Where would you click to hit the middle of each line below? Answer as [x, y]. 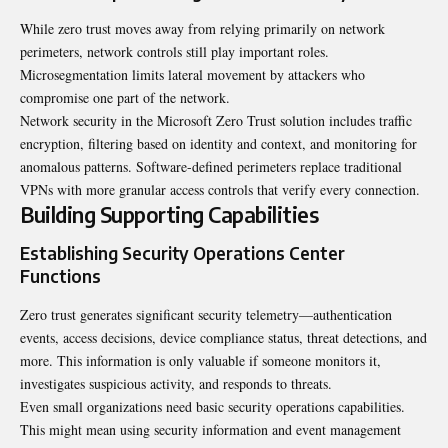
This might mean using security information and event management [210, 429]
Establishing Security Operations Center [182, 253]
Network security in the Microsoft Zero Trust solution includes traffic [216, 121]
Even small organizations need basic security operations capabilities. [212, 406]
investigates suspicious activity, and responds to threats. [176, 383]
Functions [60, 276]
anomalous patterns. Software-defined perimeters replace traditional [211, 167]
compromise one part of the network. [125, 98]
